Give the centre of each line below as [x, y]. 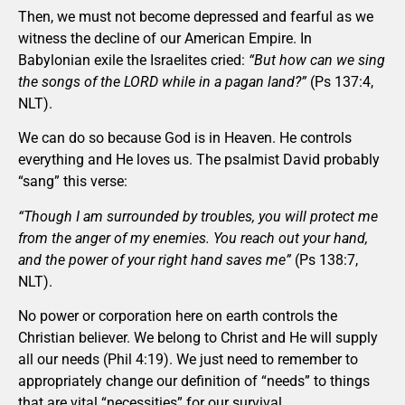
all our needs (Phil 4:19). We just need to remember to [188, 360]
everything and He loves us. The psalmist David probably [199, 160]
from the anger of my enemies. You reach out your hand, [193, 238]
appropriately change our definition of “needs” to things [194, 381]
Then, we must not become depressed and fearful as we [196, 17]
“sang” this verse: [73, 182]
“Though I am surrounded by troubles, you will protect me [198, 216]
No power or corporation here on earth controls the [178, 316]
